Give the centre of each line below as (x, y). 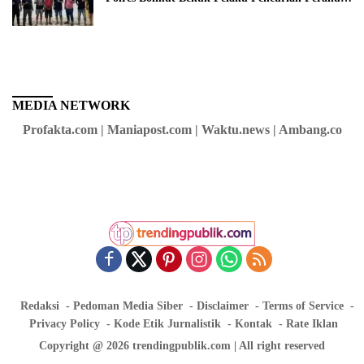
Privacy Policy (65, 324)
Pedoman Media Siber (128, 306)
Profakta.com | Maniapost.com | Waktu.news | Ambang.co (182, 129)
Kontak (253, 324)
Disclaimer (222, 306)
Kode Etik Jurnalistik (167, 324)
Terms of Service (303, 306)
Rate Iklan (312, 324)
